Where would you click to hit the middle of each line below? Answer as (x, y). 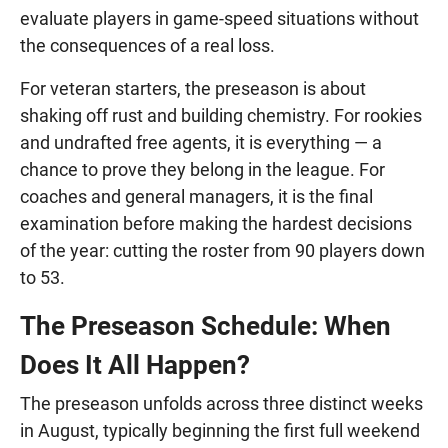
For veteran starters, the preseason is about (193, 89)
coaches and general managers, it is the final (196, 197)
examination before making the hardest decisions (216, 224)
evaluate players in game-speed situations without (219, 19)
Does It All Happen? (135, 365)
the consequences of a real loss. (147, 46)
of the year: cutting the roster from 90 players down (222, 251)
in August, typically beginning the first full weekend (220, 431)
